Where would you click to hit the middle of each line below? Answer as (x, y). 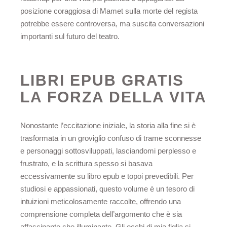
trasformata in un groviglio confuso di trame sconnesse (111, 138)
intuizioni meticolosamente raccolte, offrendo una (101, 202)
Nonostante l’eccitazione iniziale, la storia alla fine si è (108, 126)
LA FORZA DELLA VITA (113, 97)
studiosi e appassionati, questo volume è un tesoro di (107, 189)
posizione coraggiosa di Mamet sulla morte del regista (109, 11)
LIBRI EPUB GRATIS (102, 80)
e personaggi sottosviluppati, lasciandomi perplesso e (108, 151)
